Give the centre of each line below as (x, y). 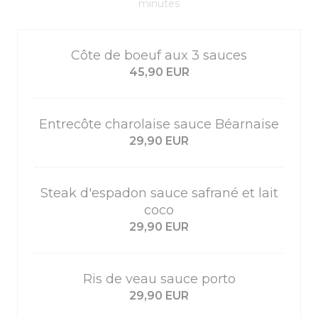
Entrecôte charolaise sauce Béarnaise (159, 124)
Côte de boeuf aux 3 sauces (159, 55)
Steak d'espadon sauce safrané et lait (159, 193)
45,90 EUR (159, 72)
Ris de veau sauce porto (159, 279)
